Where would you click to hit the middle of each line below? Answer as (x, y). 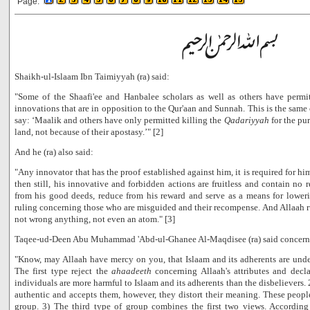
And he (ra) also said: (54, 152)
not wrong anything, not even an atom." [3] (95, 219)
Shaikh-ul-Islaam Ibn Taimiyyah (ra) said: (92, 76)
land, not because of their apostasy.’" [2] (89, 132)
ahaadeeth (131, 271)
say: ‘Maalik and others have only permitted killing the (119, 120)
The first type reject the (63, 271)
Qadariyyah (246, 120)
